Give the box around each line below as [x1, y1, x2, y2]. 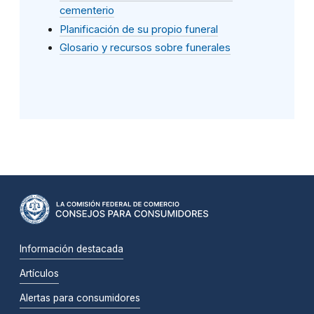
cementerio [60, 4, 114, 17]
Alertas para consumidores [20, 292, 140, 304]
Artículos [20, 268, 59, 280]
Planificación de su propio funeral [60, 22, 218, 36]
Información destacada [20, 243, 123, 255]
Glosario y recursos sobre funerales [60, 41, 231, 55]
